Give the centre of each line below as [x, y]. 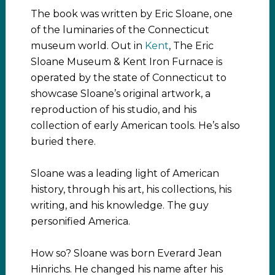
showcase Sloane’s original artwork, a [120, 94]
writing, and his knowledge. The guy [119, 205]
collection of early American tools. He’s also [135, 126]
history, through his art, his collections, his [131, 189]
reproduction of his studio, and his [113, 110]
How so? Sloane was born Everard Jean [126, 253]
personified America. [80, 221]
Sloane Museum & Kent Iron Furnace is [126, 62]
